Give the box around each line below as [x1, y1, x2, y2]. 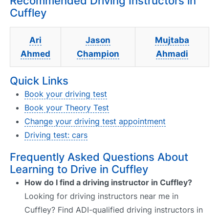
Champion [77, 48, 119, 59]
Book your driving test [24, 88, 107, 99]
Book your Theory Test [24, 102, 109, 112]
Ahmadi [156, 48, 188, 59]
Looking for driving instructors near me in [24, 191, 178, 201]
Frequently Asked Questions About [10, 150, 188, 163]
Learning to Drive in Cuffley [10, 162, 148, 175]
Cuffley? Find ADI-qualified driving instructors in [24, 204, 203, 215]
